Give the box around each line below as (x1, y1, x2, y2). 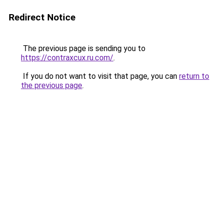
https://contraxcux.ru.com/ (21, 53, 113, 62)
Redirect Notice (9, 12, 75, 23)
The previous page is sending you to (21, 44, 145, 53)
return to (179, 72, 209, 81)
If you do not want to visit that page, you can (21, 72, 179, 81)
